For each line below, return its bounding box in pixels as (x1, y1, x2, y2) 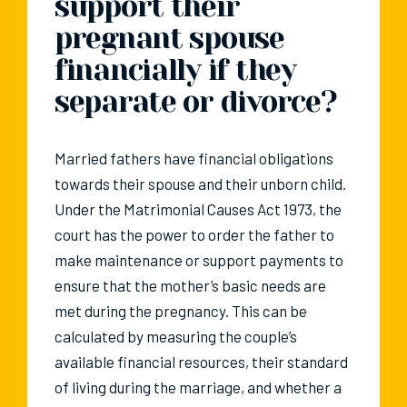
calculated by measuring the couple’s (55, 327, 297, 346)
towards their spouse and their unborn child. (55, 174, 346, 194)
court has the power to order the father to (55, 225, 334, 244)
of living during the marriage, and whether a (55, 378, 342, 397)
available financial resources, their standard (55, 352, 348, 372)
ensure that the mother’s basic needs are (55, 276, 326, 295)
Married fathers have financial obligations (55, 149, 333, 168)
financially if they (55, 54, 296, 88)
